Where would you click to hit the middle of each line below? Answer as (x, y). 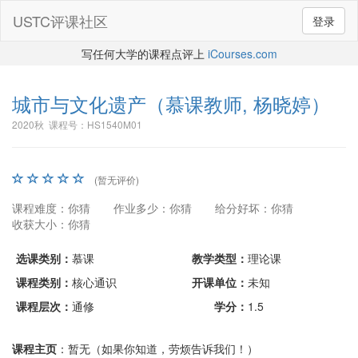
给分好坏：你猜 (254, 208)
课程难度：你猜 (51, 208)
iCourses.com (242, 54)
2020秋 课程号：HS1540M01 (77, 124)
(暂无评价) (117, 179)
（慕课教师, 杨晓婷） (238, 103)
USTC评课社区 (60, 21)
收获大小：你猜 (51, 224)
